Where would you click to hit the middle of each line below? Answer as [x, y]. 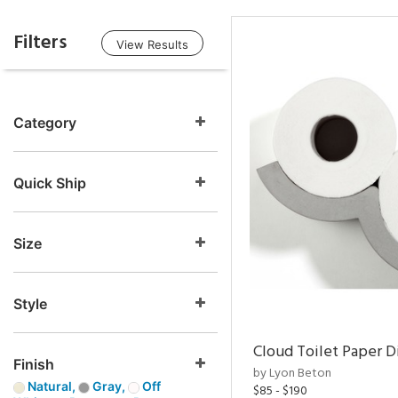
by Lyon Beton [292, 374]
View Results [152, 44]
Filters [40, 43]
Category [45, 123]
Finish [34, 364]
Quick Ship [50, 183]
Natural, [52, 386]
